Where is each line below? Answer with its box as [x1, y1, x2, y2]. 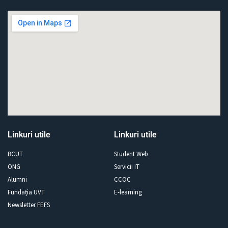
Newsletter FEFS [8, 200, 50, 209]
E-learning [114, 187, 142, 196]
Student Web [114, 149, 148, 158]
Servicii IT [114, 162, 139, 171]
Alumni [8, 175, 27, 184]
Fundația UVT [8, 187, 45, 196]
